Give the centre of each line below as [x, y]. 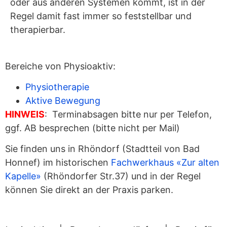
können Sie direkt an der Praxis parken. [89, 190]
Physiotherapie [57, 87]
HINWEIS [25, 114]
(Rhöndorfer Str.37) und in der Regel [121, 176]
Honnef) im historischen [58, 163]
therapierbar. [39, 30]
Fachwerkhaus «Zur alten [165, 163]
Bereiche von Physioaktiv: [60, 66]
